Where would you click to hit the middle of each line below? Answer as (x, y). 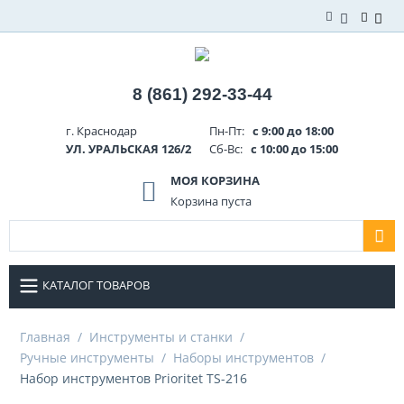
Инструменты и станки (161, 336)
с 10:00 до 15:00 (292, 148)
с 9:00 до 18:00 (290, 130)
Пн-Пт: (228, 130)
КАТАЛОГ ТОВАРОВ (96, 285)
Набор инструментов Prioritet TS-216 (133, 378)
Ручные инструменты (87, 357)
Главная (45, 336)
